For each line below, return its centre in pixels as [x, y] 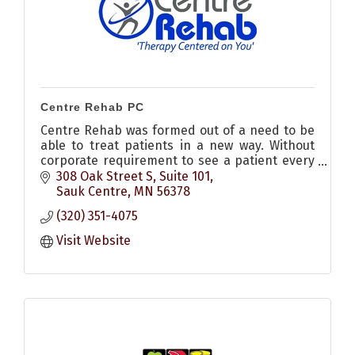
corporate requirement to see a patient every [177, 161]
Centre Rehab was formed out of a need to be [177, 131]
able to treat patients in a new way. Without [177, 146]
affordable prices [92, 191]
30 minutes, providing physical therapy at [177, 176]
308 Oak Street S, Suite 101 [133, 176]
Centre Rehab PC [92, 107]
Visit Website [94, 240]
